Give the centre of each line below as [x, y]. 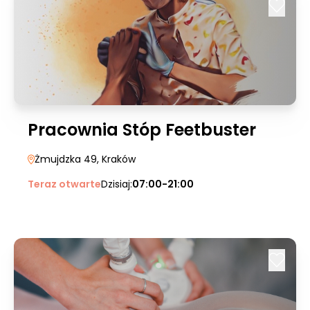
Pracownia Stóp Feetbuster [142, 130]
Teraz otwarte [64, 184]
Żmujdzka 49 [66, 159]
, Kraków [116, 159]
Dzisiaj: [117, 184]
